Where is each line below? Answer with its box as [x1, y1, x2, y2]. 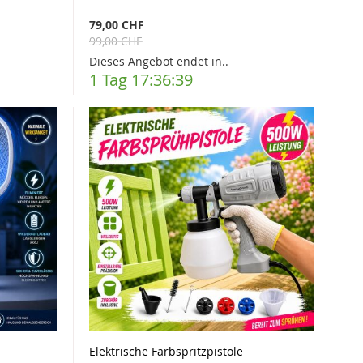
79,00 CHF [89, 16, 145, 32]
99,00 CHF [89, 32, 143, 49]
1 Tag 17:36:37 [89, 68, 194, 91]
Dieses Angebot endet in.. [89, 53, 229, 69]
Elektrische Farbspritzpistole [89, 343, 244, 359]
